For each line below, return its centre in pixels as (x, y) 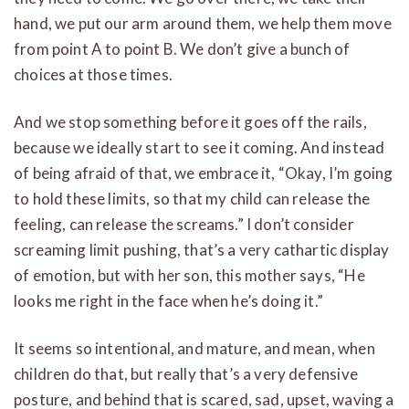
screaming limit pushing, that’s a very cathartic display (202, 249)
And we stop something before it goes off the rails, (190, 121)
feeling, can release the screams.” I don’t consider (184, 224)
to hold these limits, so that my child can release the (192, 198)
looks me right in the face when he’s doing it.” (168, 300)
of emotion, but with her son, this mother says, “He (189, 275)
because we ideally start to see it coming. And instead (199, 147)
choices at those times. (93, 74)
